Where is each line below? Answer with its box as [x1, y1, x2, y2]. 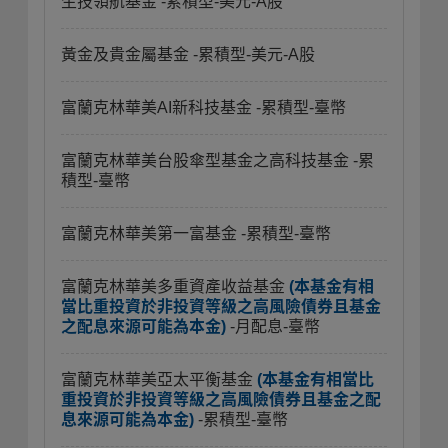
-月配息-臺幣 [230, 318, 320, 335]
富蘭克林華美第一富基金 [61, 225, 241, 242]
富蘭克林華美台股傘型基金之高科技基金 [61, 152, 353, 169]
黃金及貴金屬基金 [61, 46, 193, 63]
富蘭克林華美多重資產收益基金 [61, 278, 289, 295]
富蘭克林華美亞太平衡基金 [61, 371, 257, 388]
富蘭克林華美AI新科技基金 [61, 99, 256, 116]
